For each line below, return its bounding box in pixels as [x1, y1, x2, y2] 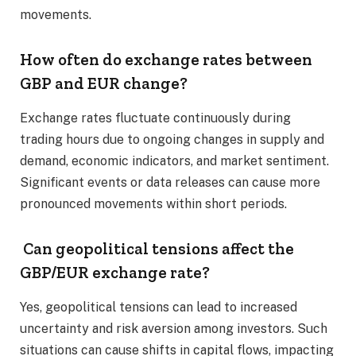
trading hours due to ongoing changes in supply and [20, 132, 324, 148]
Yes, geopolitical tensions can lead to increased [20, 300, 297, 315]
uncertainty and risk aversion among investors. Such [20, 321, 327, 337]
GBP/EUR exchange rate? [20, 262, 210, 282]
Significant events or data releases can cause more [20, 175, 320, 191]
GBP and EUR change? [20, 73, 188, 93]
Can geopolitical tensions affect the [20, 238, 294, 258]
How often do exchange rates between [20, 49, 312, 69]
